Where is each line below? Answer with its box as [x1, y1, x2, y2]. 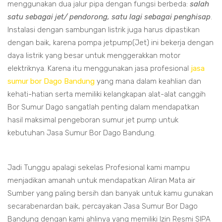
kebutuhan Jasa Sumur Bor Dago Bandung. [7, 128, 156, 138]
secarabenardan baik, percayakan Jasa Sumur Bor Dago [7, 202, 198, 211]
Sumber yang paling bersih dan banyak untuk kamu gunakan [7, 189, 213, 198]
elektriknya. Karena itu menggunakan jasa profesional [7, 64, 191, 73]
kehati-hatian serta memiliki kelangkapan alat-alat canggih [7, 90, 206, 99]
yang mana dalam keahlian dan [95, 77, 201, 86]
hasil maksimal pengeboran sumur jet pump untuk [7, 115, 178, 125]
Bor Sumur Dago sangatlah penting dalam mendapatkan [7, 103, 199, 112]
